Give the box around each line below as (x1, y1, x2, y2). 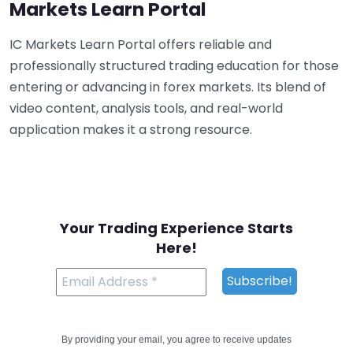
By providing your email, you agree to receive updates (61, 333, 292, 345)
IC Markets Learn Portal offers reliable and (9, 35, 272, 54)
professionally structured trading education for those (9, 56, 339, 75)
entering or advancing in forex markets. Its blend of (9, 77, 326, 96)
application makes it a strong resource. (9, 120, 252, 139)
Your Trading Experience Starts (60, 218, 293, 239)
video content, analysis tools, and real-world (9, 98, 283, 117)
